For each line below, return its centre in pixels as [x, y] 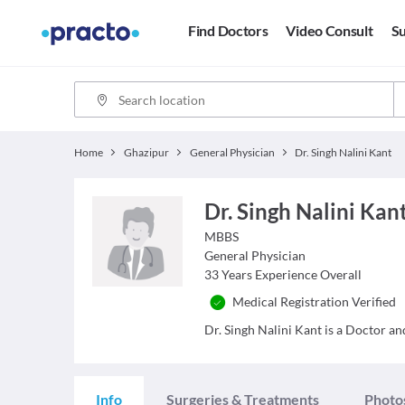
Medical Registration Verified [315, 301]
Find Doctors [228, 31]
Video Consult [330, 31]
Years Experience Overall [292, 274]
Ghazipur [146, 152]
